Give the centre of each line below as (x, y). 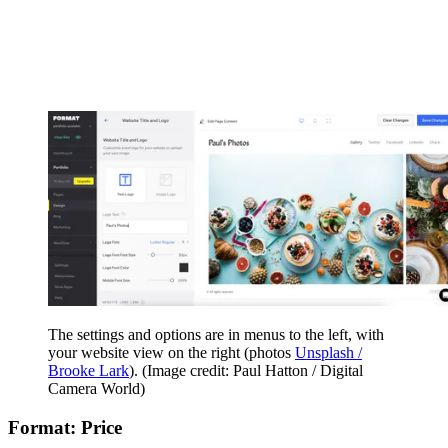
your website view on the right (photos (171, 353)
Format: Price (65, 427)
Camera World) (96, 389)
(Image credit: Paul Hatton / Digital (252, 371)
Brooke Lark (88, 371)
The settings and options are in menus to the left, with (216, 335)
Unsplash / (328, 353)
